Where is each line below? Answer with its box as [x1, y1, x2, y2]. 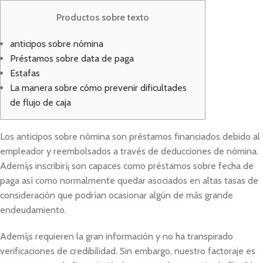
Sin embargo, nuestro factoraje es [120, 245, 255, 257]
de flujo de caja [10, 97, 71, 108]
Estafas [10, 68, 40, 79]
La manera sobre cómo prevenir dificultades [10, 82, 187, 93]
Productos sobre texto [56, 12, 149, 23]
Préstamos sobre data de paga [10, 53, 134, 64]
